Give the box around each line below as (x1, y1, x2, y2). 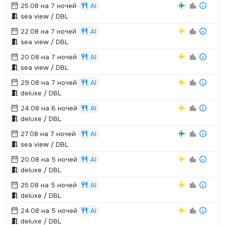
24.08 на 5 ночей (18, 206, 77, 215)
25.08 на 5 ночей (18, 181, 77, 189)
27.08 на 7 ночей (18, 130, 76, 138)
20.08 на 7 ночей (18, 53, 77, 61)
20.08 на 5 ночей (18, 155, 77, 164)
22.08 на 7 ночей (18, 27, 76, 36)
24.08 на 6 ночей (18, 104, 77, 113)
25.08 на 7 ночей (18, 2, 76, 10)
